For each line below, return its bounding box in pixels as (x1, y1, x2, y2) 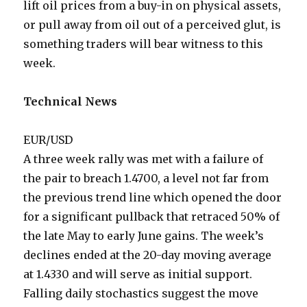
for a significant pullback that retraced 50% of (23, 210, 280, 224)
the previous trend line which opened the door (23, 191, 282, 205)
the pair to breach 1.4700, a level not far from (23, 171, 269, 186)
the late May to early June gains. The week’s (23, 229, 265, 243)
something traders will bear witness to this (23, 37, 264, 51)
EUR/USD (23, 133, 73, 147)
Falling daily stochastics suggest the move (23, 286, 259, 301)
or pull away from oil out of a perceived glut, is (23, 18, 282, 32)
